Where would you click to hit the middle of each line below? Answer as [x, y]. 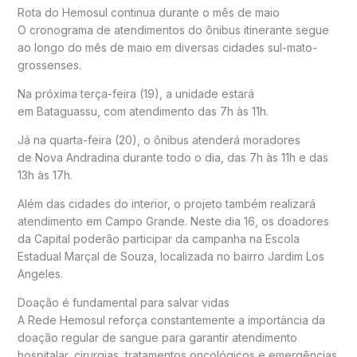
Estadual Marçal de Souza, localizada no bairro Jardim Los [171, 256]
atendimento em [61, 221]
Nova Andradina [77, 157]
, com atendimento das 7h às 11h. [182, 111]
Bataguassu [67, 111]
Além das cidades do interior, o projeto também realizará [166, 203]
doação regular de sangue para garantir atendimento [157, 337]
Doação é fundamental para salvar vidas [123, 302]
